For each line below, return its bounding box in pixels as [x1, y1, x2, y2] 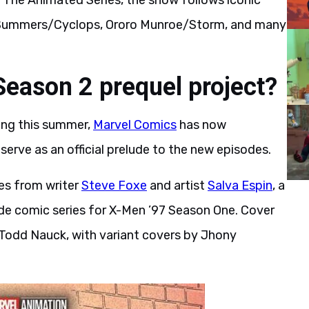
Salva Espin [208, 178, 272, 193]
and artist [147, 178, 208, 193]
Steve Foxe [81, 178, 147, 193]
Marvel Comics [93, 117, 177, 132]
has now [177, 117, 226, 132]
